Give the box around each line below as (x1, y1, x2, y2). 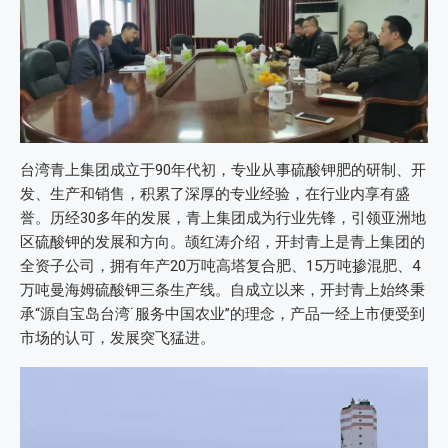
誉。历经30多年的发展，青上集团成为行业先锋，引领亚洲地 (20, 209, 426, 228)
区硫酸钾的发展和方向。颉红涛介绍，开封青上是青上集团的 (20, 233, 425, 252)
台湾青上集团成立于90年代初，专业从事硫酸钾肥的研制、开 (20, 161, 426, 180)
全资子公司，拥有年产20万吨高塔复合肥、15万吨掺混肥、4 (20, 257, 420, 276)
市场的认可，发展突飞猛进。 (20, 329, 215, 348)
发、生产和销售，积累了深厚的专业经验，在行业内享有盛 (20, 185, 410, 204)
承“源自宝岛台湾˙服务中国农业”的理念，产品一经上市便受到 (20, 305, 425, 324)
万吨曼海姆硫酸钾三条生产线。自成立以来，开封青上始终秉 (20, 281, 425, 300)
